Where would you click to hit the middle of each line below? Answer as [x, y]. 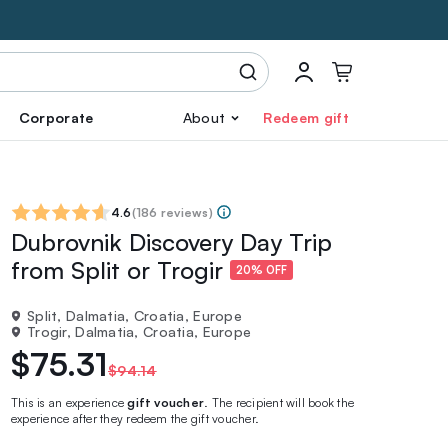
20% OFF [261, 270]
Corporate [56, 117]
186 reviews [172, 212]
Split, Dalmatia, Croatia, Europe [134, 315]
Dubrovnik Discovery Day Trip [171, 242]
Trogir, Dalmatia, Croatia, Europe [139, 331]
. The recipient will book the [279, 402]
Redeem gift [306, 117]
